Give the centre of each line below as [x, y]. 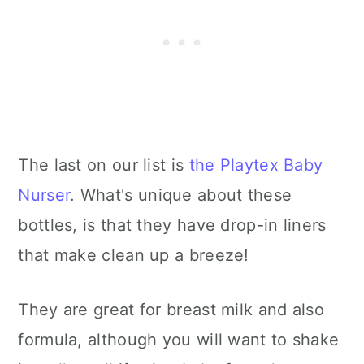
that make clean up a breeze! [134, 256]
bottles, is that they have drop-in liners [172, 225]
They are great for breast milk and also [171, 310]
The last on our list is [104, 165]
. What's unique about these [181, 195]
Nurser [44, 195]
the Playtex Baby [256, 165]
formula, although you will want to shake [179, 340]
